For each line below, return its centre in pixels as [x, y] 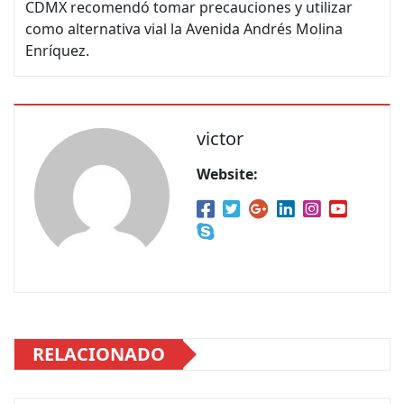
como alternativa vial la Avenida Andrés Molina [184, 28]
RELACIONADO [99, 353]
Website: [227, 174]
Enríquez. [57, 50]
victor [220, 138]
